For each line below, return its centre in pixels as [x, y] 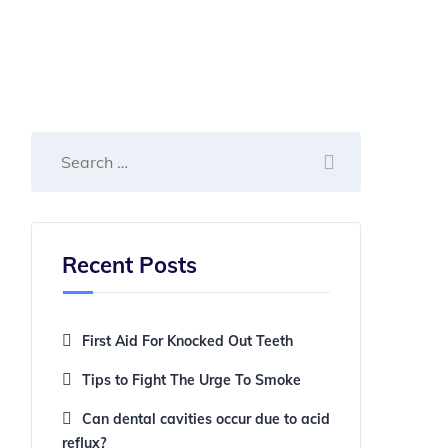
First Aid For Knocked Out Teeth [187, 341]
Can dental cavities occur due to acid [206, 419]
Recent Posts [129, 265]
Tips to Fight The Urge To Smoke [191, 380]
